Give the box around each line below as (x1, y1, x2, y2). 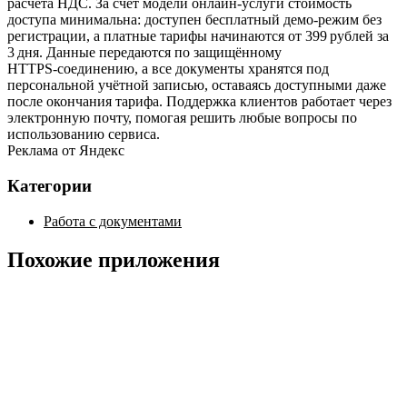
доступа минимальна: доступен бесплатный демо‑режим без (7, 12, 382, 28)
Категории (7, 175, 92, 195)
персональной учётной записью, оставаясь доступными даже (7, 77, 386, 94)
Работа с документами (44, 213, 182, 229)
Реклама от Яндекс (7, 143, 124, 159)
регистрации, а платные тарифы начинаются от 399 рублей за (7, 28, 389, 45)
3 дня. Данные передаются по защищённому (7, 45, 282, 61)
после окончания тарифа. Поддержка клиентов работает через (7, 94, 392, 110)
